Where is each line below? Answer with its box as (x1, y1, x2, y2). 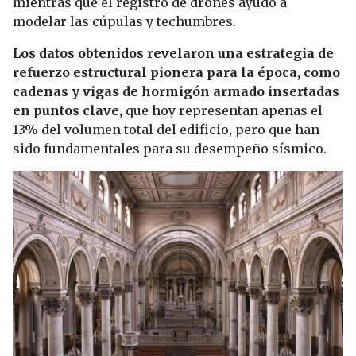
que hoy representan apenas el (126, 103, 323, 119)
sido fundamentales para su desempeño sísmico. (13, 141, 327, 157)
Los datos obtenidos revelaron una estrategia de (13, 45, 334, 62)
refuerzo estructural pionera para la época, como (13, 64, 340, 81)
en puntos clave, (13, 103, 126, 119)
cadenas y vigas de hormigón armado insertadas (13, 83, 339, 100)
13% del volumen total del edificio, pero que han (13, 122, 319, 138)
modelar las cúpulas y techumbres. (13, 14, 236, 30)
